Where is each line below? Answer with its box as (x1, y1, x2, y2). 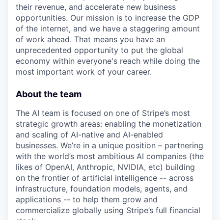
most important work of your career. (16, 67, 152, 77)
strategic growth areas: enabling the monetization (16, 119, 201, 129)
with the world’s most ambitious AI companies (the (16, 151, 204, 161)
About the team (16, 89, 82, 99)
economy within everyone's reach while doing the (16, 56, 200, 66)
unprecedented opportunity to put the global (16, 45, 183, 55)
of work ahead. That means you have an (16, 34, 165, 44)
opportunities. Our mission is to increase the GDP (16, 13, 199, 23)
